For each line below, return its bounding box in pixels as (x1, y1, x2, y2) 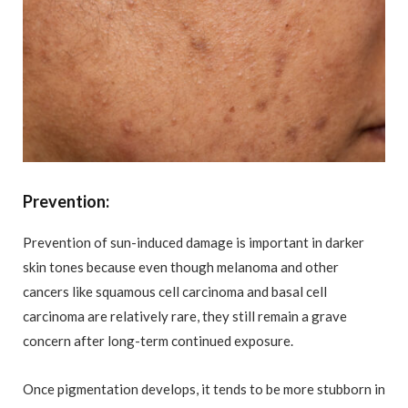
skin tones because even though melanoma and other (23, 259, 339, 276)
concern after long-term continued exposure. (23, 332, 293, 350)
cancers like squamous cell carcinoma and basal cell (23, 283, 327, 301)
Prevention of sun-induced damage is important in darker (23, 234, 364, 251)
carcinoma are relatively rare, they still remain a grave (23, 308, 347, 325)
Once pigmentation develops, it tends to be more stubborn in (23, 381, 385, 398)
